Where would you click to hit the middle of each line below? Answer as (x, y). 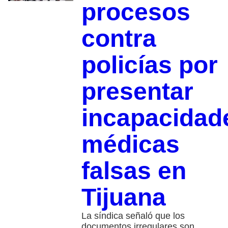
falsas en (134, 170)
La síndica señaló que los (133, 216)
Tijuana (123, 197)
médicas (130, 144)
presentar (137, 91)
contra (119, 38)
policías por (149, 65)
